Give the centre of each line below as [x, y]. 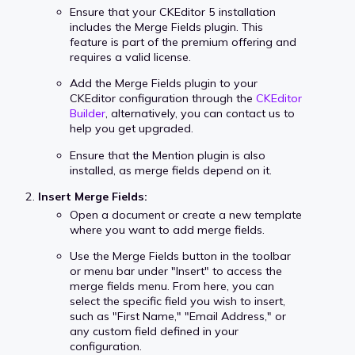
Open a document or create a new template [186, 214]
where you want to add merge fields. [167, 229]
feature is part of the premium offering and [183, 42]
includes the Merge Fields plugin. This [166, 27]
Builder [88, 114]
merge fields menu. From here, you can [172, 286]
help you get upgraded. [133, 129]
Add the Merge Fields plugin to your [164, 84]
